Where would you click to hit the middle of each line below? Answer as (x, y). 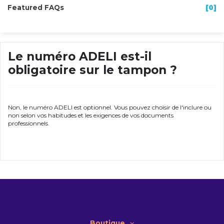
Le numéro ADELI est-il (80, 57)
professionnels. (29, 123)
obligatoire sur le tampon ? (92, 70)
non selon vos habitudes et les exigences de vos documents (91, 115)
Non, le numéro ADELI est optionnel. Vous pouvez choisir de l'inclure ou (110, 107)
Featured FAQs (36, 7)
